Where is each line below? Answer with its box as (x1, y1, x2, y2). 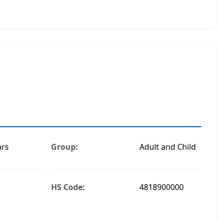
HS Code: (51, 181, 85, 192)
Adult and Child (139, 141, 196, 152)
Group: (51, 141, 79, 152)
